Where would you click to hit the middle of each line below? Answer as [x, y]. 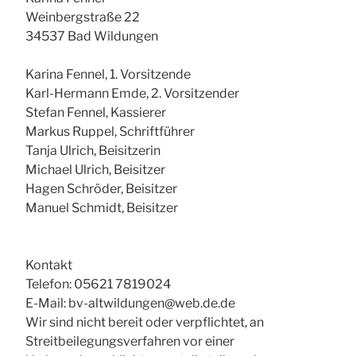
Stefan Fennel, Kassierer [96, 113]
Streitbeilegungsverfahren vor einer [130, 342]
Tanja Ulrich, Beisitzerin [93, 151]
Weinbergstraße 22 [83, 17]
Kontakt [49, 265]
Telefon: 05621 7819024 [98, 284]
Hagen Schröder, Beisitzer [101, 189]
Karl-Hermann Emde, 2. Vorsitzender [132, 94]
